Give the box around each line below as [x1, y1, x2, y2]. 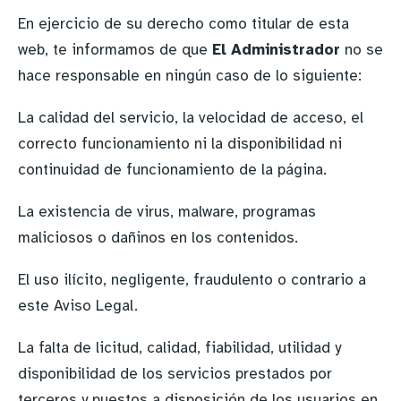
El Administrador [212, 40, 345, 59]
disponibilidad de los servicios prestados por [18, 364, 332, 383]
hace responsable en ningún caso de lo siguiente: [18, 66, 362, 85]
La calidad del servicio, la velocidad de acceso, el [18, 108, 363, 127]
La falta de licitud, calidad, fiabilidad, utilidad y [18, 338, 341, 357]
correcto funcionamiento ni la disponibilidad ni [18, 134, 342, 153]
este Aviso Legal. [18, 296, 138, 315]
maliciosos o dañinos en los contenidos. [18, 228, 298, 247]
